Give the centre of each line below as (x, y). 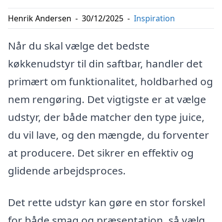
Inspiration (154, 18)
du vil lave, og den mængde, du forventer (109, 135)
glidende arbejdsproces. (67, 170)
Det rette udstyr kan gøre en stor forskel (107, 202)
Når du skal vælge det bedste (79, 46)
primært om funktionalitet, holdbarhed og (111, 81)
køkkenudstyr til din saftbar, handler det (105, 63)
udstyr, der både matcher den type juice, (106, 117)
